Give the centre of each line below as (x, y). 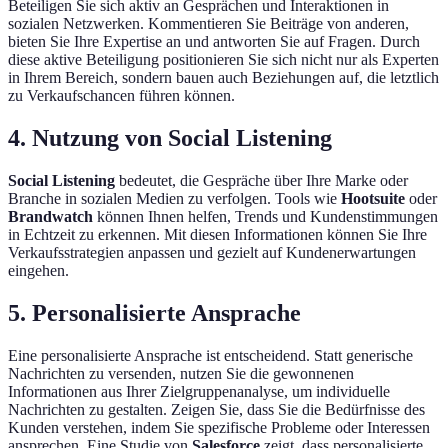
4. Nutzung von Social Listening (170, 137)
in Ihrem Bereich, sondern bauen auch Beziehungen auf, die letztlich (223, 77)
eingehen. (38, 270)
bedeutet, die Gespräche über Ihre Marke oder (261, 180)
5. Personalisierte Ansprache (154, 312)
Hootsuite (373, 198)
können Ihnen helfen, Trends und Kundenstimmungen (265, 216)
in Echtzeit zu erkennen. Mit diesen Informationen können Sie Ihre (217, 234)
